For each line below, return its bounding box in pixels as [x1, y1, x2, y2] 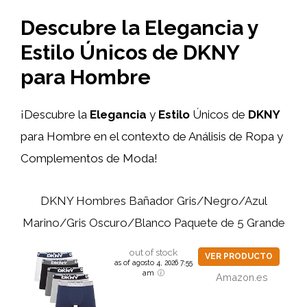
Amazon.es [216, 271, 269, 283]
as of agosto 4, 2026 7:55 [114, 258, 193, 267]
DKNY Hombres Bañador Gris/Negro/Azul [40, 194, 267, 208]
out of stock [129, 247, 177, 258]
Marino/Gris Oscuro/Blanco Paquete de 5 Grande [22, 216, 285, 230]
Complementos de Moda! [21, 151, 158, 165]
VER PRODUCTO [204, 251, 273, 261]
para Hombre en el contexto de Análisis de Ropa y [21, 129, 283, 143]
